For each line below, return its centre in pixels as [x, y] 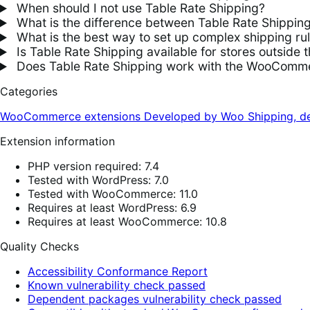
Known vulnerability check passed [117, 285]
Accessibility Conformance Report [118, 272]
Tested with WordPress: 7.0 [98, 180]
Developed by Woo [196, 117]
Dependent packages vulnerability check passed [155, 299]
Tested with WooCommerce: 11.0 [113, 194]
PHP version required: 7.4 [93, 166]
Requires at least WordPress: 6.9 [112, 208]
